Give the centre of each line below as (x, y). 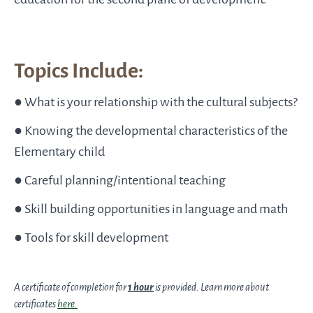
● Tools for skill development (91, 238)
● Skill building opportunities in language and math (151, 209)
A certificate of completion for (71, 288)
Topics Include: (79, 71)
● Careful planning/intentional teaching (120, 181)
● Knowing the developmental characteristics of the (151, 131)
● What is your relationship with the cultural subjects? (156, 102)
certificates (36, 305)
